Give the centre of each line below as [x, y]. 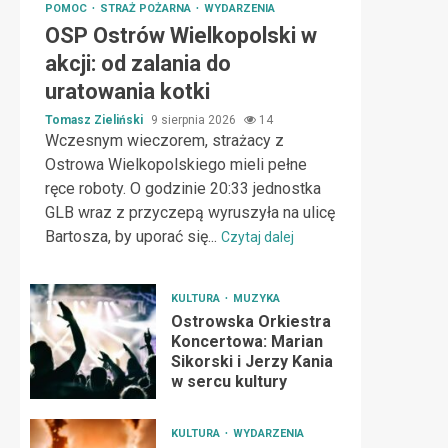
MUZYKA [256, 298]
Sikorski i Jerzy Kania [251, 361]
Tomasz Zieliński [95, 120]
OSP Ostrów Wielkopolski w [181, 35]
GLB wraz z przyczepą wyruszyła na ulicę [190, 212]
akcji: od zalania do [138, 63]
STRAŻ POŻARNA [147, 8]
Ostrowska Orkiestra [250, 321]
